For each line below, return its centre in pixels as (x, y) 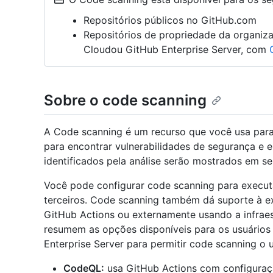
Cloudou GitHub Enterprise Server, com (176, 49)
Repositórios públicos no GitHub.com (170, 20)
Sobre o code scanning (125, 100)
